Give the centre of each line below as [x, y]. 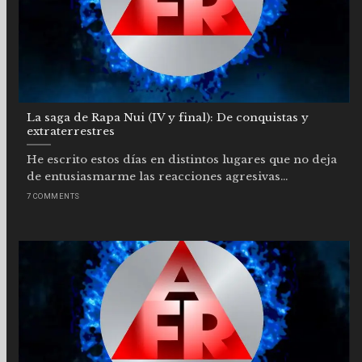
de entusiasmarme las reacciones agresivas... [157, 177]
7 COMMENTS [53, 196]
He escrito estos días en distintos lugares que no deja [182, 160]
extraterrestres [71, 132]
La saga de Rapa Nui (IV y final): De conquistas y [168, 118]
